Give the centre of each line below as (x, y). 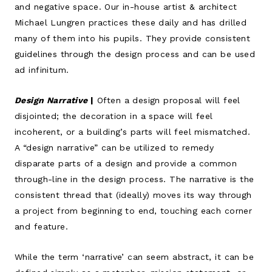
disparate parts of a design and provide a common (126, 163)
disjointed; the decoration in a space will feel (114, 116)
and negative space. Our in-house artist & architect (126, 6)
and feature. (42, 226)
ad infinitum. (42, 70)
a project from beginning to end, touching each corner (134, 210)
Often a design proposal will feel (167, 100)
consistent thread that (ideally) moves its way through (133, 195)
